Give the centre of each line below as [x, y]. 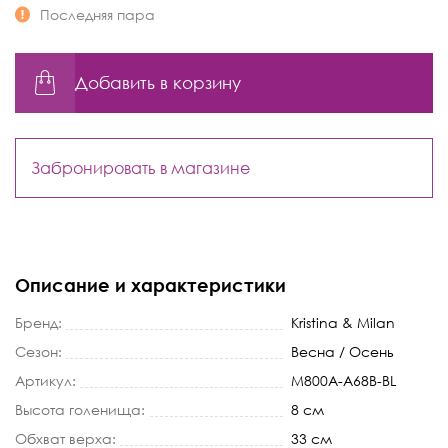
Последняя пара [97, 14]
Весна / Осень [342, 351]
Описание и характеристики [150, 284]
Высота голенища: [80, 409]
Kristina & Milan [343, 322]
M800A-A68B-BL [343, 380]
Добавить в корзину [158, 82]
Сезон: [38, 351]
